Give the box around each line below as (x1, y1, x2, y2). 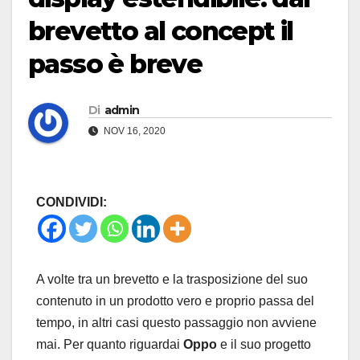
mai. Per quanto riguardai (36, 337, 183, 352)
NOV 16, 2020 (101, 125, 166, 137)
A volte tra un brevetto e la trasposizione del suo (36, 272, 308, 287)
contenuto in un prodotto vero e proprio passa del (36, 294, 314, 309)
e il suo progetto (217, 337, 311, 352)
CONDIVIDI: (36, 195, 107, 210)
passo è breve (28, 48, 202, 80)
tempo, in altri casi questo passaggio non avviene (36, 316, 317, 330)
